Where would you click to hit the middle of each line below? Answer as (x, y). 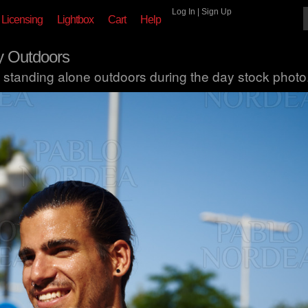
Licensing (22, 20)
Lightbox (75, 20)
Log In (184, 12)
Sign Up (217, 12)
